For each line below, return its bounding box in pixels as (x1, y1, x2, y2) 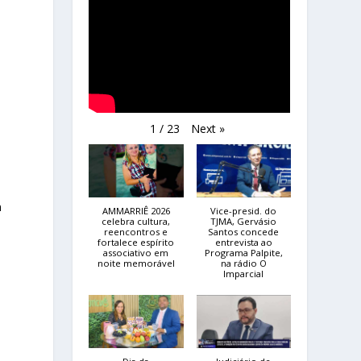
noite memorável (97, 257, 175, 270)
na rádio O (220, 257, 267, 270)
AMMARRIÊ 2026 (102, 205, 170, 218)
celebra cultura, (102, 215, 171, 228)
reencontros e (104, 226, 168, 239)
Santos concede (208, 226, 280, 239)
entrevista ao (214, 236, 272, 249)
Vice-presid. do (210, 205, 277, 218)
